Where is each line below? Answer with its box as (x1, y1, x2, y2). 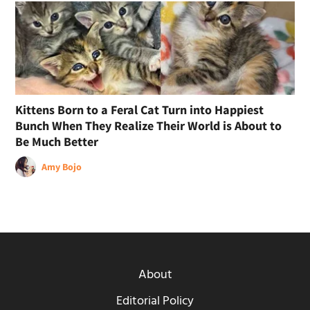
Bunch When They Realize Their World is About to (15, 117, 282, 134)
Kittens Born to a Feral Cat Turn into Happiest (15, 101, 264, 118)
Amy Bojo (42, 160, 82, 173)
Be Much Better (15, 133, 99, 149)
